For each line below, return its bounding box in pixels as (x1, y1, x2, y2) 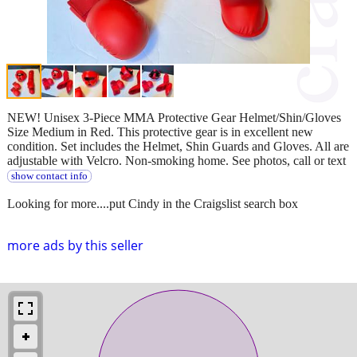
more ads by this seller (7, 236, 143, 254)
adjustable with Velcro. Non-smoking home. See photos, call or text (7, 153, 346, 167)
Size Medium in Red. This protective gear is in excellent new (7, 124, 313, 139)
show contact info (10, 170, 88, 182)
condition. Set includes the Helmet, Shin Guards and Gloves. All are (7, 139, 349, 153)
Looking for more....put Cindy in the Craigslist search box (7, 196, 298, 210)
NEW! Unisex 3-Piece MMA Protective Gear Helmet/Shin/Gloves (7, 110, 341, 124)
